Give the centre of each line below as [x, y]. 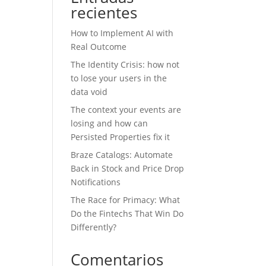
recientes [104, 13]
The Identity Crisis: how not [125, 65]
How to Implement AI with [122, 33]
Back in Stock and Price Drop [128, 169]
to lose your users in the [119, 78]
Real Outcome [99, 47]
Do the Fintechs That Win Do [127, 214]
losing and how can [110, 123]
